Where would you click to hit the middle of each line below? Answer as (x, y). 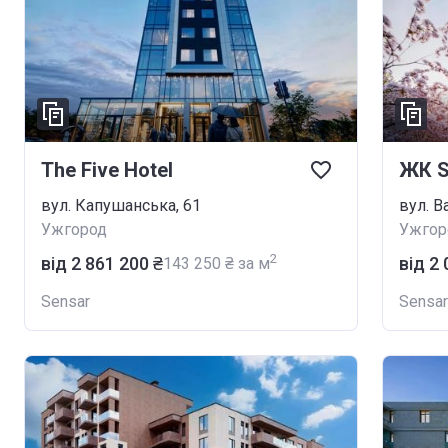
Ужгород (74, 229)
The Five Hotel (107, 169)
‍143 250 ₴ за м (216, 263)
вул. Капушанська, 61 (121, 205)
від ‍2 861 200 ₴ (102, 263)
